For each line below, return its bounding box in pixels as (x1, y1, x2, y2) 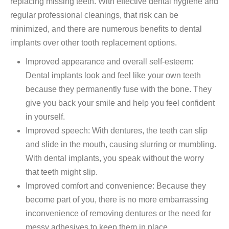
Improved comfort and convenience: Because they (26, 181, 206, 191)
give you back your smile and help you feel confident (26, 99, 215, 108)
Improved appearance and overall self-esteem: (26, 57, 193, 66)
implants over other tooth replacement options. (10, 38, 177, 48)
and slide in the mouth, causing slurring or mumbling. (26, 140, 216, 149)
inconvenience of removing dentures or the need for (26, 209, 211, 218)
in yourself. (26, 112, 65, 122)
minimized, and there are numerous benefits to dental (10, 25, 202, 34)
